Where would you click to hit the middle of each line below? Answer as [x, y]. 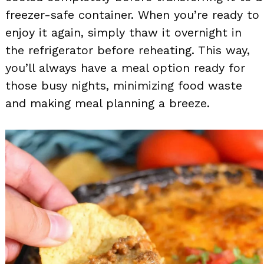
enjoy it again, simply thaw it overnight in [123, 32]
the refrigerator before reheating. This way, [128, 50]
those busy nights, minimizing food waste [124, 85]
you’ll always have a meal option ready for [125, 67]
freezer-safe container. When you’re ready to [132, 14]
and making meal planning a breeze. [108, 103]
